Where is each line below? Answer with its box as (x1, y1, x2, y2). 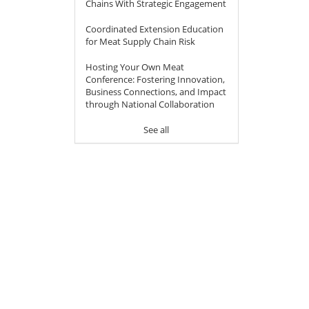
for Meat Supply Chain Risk (85, 35, 195, 48)
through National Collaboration (85, 98, 215, 111)
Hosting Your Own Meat (85, 61, 184, 74)
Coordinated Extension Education (85, 23, 223, 36)
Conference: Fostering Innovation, (85, 73, 225, 86)
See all (143, 123, 170, 137)
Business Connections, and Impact (85, 86, 226, 99)
